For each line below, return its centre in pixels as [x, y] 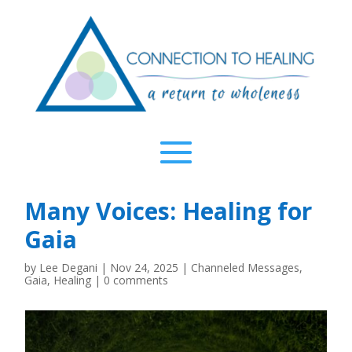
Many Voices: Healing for [168, 211]
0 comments [136, 280]
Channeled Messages [245, 268]
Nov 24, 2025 [144, 268]
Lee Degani [68, 268]
